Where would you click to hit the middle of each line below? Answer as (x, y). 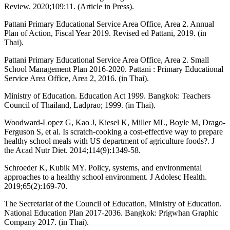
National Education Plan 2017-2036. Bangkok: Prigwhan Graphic (111, 213)
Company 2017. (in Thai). (46, 222)
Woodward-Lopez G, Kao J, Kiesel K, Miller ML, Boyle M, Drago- (115, 123)
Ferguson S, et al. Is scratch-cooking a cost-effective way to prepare (113, 132)
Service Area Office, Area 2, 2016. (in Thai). (76, 79)
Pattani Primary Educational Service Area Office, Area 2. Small (107, 60)
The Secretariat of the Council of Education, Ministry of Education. (113, 204)
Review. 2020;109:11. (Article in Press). (69, 7)
